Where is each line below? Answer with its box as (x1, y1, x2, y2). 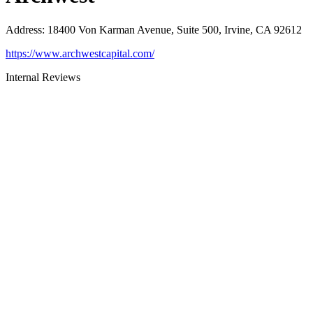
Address (6, 23, 42, 36)
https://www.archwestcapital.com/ (6, 47, 154, 59)
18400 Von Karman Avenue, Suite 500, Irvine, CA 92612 (48, 23, 302, 36)
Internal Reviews (6, 71, 80, 83)
